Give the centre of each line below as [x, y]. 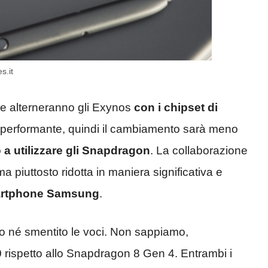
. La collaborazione [199, 150]
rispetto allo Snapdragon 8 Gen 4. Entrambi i [118, 254]
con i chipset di [176, 107]
